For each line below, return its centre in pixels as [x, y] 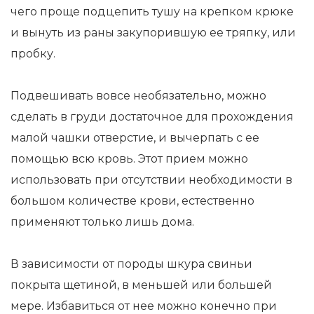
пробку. [33, 54]
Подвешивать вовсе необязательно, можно [138, 96]
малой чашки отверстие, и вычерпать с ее [135, 138]
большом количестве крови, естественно [132, 201]
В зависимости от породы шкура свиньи [131, 264]
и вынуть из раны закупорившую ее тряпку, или [153, 33]
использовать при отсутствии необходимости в [151, 180]
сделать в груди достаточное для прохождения [152, 117]
